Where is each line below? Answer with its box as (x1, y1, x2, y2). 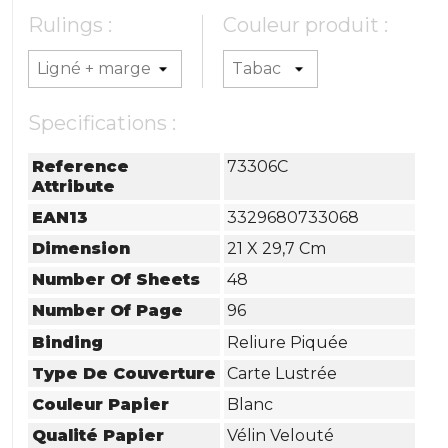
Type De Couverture (32, 363, 217, 383)
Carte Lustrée (227, 363, 338, 383)
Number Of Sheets (32, 270, 201, 290)
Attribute (32, 176, 116, 196)
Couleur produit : (223, 13, 389, 37)
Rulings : (28, 13, 113, 37)
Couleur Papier (32, 394, 170, 414)
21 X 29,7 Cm (227, 238, 327, 258)
